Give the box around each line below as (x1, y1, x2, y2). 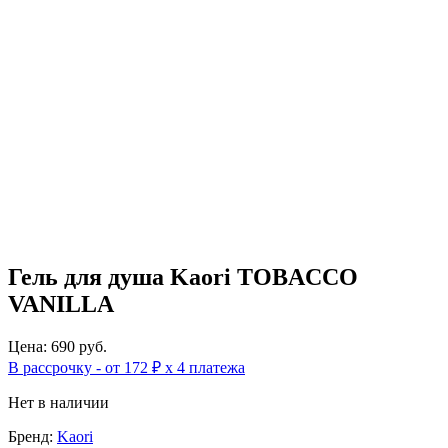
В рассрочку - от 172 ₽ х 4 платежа (8, 358, 245, 376)
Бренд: (8, 427, 57, 445)
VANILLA (8, 290, 114, 317)
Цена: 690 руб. (8, 337, 107, 355)
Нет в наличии (8, 393, 109, 411)
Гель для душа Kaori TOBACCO (8, 263, 358, 290)
